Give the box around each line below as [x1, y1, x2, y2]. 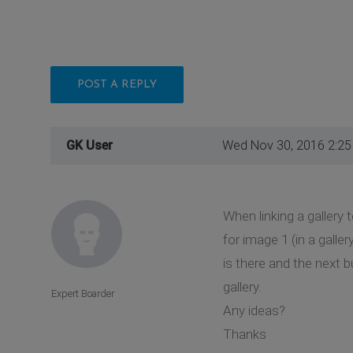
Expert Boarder [51, 288, 114, 300]
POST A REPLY [77, 78, 157, 91]
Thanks [222, 325, 266, 342]
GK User [66, 137, 113, 153]
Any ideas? [222, 302, 285, 318]
